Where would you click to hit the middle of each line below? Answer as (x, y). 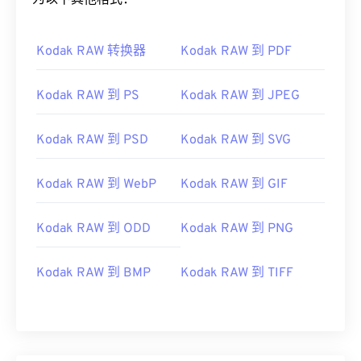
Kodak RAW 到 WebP (96, 185)
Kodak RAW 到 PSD (92, 141)
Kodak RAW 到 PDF (236, 52)
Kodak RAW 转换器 (91, 52)
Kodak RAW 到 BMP (93, 274)
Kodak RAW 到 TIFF (237, 274)
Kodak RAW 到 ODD (93, 229)
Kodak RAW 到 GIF (234, 185)
